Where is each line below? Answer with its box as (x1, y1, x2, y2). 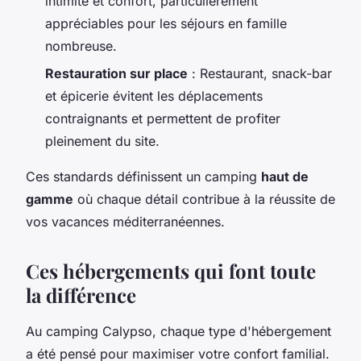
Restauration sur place (45, 65, 188, 82)
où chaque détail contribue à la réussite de (73, 191, 335, 208)
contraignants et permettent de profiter (45, 110, 280, 127)
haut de (261, 168, 309, 185)
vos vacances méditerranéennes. (26, 214, 225, 230)
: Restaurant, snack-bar (188, 65, 332, 82)
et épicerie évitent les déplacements (45, 88, 263, 105)
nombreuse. (45, 37, 117, 54)
